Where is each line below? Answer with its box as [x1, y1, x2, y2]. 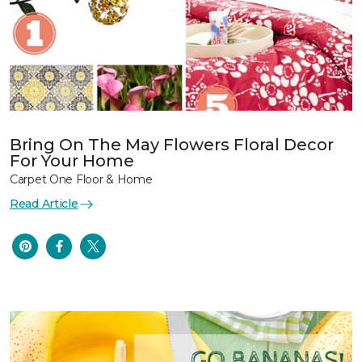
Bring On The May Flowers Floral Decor [10, 135, 334, 155]
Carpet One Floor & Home [10, 172, 153, 187]
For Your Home [10, 151, 134, 171]
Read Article [10, 196, 78, 212]
